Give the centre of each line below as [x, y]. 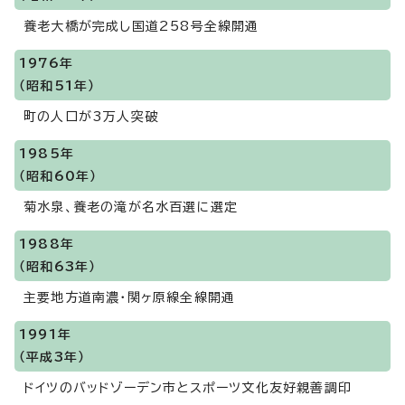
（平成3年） [52, 357]
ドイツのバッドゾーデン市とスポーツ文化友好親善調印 [188, 388]
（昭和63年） [58, 267]
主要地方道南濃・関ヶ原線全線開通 [130, 297]
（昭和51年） [57, 86]
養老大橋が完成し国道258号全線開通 [141, 26]
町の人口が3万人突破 [91, 117]
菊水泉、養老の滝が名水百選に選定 [131, 207]
